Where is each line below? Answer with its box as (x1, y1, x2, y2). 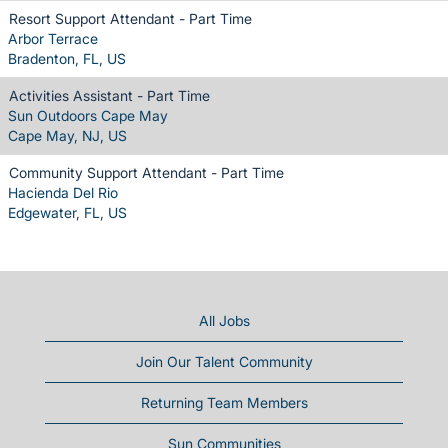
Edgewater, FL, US (8, 203, 127, 221)
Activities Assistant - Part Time (9, 86, 210, 104)
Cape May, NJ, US (8, 126, 127, 144)
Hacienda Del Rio (8, 183, 118, 201)
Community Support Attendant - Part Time (9, 163, 284, 181)
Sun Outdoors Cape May (8, 106, 168, 124)
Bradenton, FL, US (8, 49, 126, 67)
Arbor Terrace (8, 29, 98, 47)
